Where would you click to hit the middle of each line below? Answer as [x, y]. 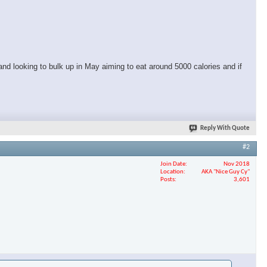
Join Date [173, 164]
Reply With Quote [225, 129]
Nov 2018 [237, 164]
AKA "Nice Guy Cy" [226, 172]
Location [172, 172]
